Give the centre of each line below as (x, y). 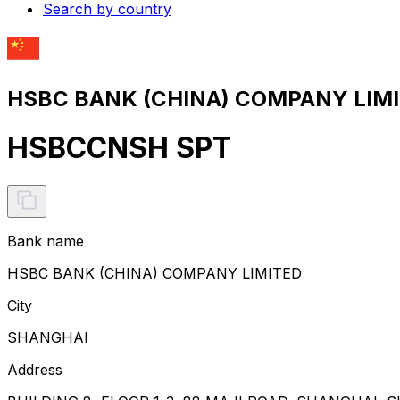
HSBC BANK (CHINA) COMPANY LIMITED (154, 273)
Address (35, 369)
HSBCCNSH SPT (119, 148)
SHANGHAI (48, 337)
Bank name (46, 241)
